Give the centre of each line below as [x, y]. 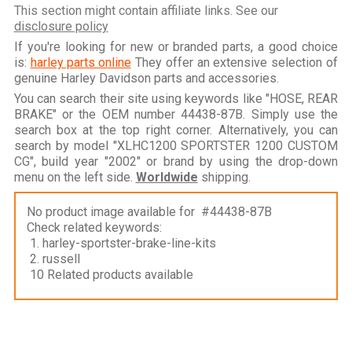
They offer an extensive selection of [235, 62]
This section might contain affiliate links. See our [146, 10]
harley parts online [81, 62]
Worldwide [167, 177]
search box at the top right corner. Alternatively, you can [176, 130]
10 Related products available [110, 274]
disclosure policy [61, 26]
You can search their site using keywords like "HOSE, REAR [176, 98]
